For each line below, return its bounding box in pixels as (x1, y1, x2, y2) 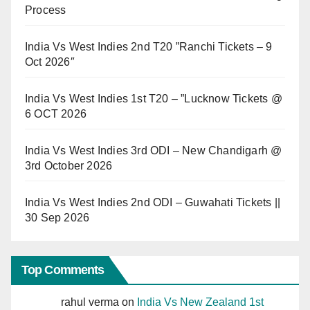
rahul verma (61, 296, 119, 309)
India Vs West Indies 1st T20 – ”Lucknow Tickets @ (25, 92, 282, 104)
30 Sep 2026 (25, 211, 90, 224)
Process (25, 3, 66, 16)
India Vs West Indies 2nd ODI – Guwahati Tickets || (25, 196, 281, 208)
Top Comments (21, 263, 104, 277)
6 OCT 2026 (25, 107, 86, 120)
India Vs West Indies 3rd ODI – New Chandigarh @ (25, 144, 282, 156)
